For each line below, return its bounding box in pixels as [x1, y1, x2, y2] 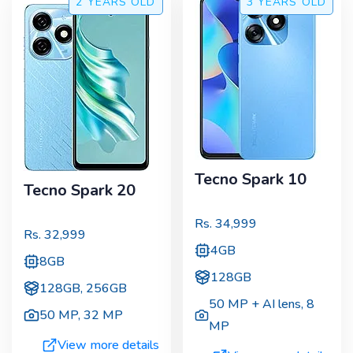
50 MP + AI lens [209, 295, 302, 313]
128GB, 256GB [39, 279, 127, 297]
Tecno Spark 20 [24, 180, 136, 202]
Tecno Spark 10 [194, 169, 307, 191]
